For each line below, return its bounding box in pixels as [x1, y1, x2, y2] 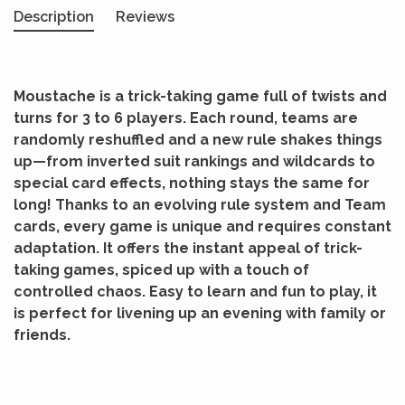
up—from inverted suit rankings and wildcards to [14, 153, 375, 170]
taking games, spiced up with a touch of [14, 261, 309, 278]
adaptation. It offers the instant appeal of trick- [14, 240, 363, 257]
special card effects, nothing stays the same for [14, 174, 370, 192]
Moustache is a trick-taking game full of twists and [14, 88, 387, 105]
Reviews [116, 8, 174, 25]
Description [14, 8, 94, 25]
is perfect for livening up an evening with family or [14, 305, 386, 322]
